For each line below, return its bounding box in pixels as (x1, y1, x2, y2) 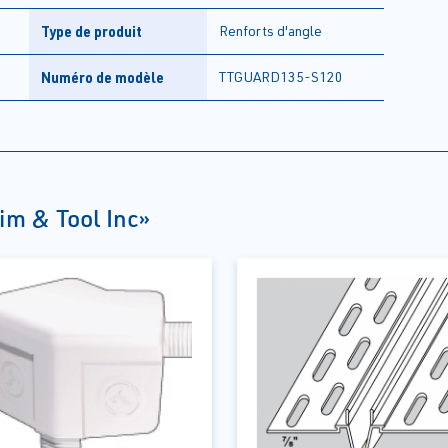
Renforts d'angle (218, 22, 322, 40)
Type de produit (41, 22, 142, 41)
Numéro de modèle (41, 68, 164, 87)
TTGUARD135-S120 (218, 68, 343, 86)
